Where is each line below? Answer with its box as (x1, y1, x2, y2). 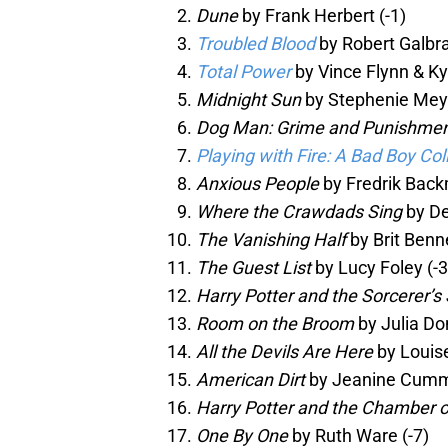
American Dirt (196, 369, 305, 391)
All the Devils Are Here (196, 341, 373, 363)
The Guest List (196, 257, 311, 279)
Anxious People (196, 173, 319, 195)
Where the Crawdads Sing (196, 201, 402, 223)
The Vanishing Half (196, 229, 346, 251)
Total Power (196, 61, 291, 83)
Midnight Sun (196, 89, 301, 111)
